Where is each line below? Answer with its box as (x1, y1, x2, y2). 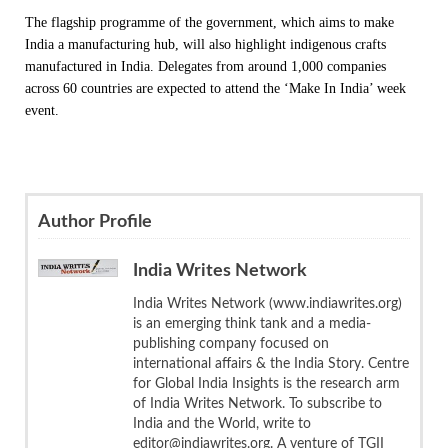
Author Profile (38, 212, 152, 231)
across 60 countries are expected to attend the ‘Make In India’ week (25, 80, 406, 96)
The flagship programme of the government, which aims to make (25, 14, 394, 30)
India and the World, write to (133, 416, 311, 431)
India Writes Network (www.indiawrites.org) (133, 296, 402, 311)
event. (25, 102, 67, 118)
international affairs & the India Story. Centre (133, 356, 409, 371)
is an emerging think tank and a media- (133, 316, 371, 331)
